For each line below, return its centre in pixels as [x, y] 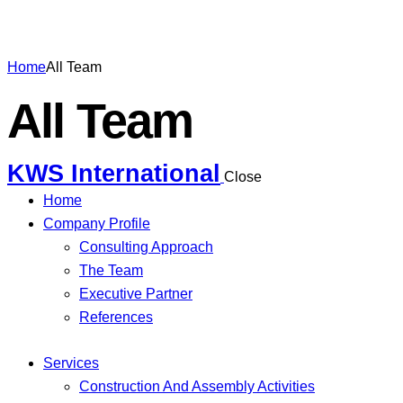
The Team [111, 270]
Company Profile [97, 223]
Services [71, 363]
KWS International [114, 173]
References [116, 317]
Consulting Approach [146, 246]
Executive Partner [136, 293]
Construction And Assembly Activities [197, 386]
